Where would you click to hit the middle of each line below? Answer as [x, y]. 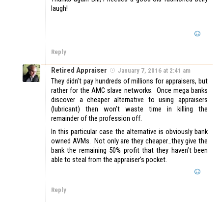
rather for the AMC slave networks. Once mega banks [129, 91]
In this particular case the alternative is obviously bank [129, 132]
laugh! [59, 9]
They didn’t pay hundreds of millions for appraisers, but [129, 81]
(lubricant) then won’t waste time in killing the [129, 109]
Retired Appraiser [79, 70]
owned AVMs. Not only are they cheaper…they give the [129, 141]
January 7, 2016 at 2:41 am [154, 71]
